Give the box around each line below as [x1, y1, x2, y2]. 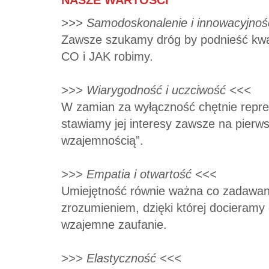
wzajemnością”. [61, 134, 144, 147]
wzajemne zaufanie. [61, 218, 167, 231]
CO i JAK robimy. [61, 50, 153, 63]
